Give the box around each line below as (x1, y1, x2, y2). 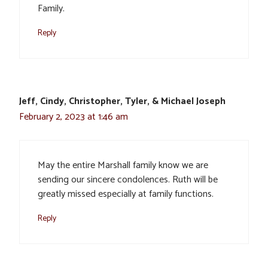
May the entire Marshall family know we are (38, 157, 208, 174)
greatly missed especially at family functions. (38, 186, 214, 203)
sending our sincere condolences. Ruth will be (38, 172, 218, 188)
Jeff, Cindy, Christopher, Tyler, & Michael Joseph (19, 93, 226, 110)
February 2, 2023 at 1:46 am (19, 109, 128, 126)
